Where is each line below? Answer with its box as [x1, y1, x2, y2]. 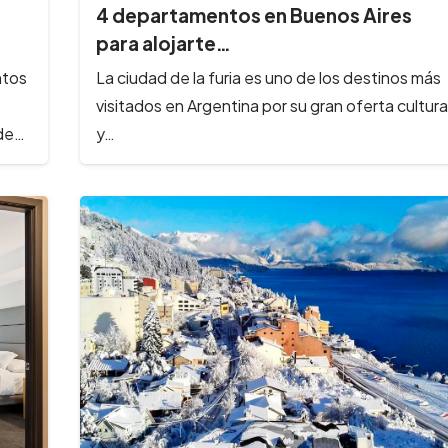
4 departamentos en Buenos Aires [95, 3, 412, 28]
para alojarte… [95, 31, 231, 56]
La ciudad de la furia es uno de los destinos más [95, 66, 441, 88]
